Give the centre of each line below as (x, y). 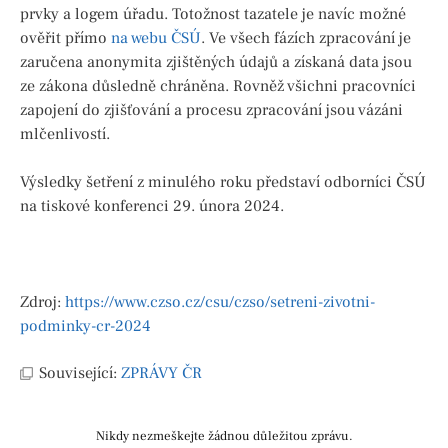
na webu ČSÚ (156, 38)
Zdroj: (42, 302)
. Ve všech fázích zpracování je (306, 38)
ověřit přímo (65, 38)
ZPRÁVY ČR (161, 373)
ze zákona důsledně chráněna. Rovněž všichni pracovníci (218, 86)
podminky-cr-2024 (85, 326)
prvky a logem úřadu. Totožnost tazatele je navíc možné (213, 14)
